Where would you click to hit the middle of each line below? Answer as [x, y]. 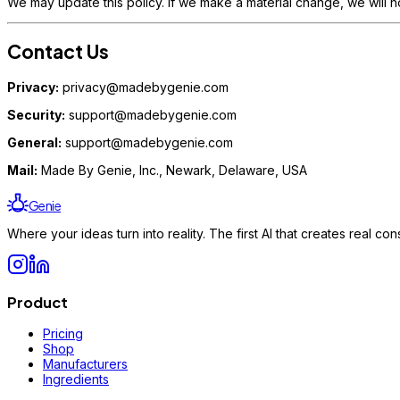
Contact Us [58, 52]
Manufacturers [85, 364]
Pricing [63, 334]
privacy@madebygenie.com [144, 87]
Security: [36, 114]
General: [34, 142]
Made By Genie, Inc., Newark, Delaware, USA [172, 170]
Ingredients [76, 379]
